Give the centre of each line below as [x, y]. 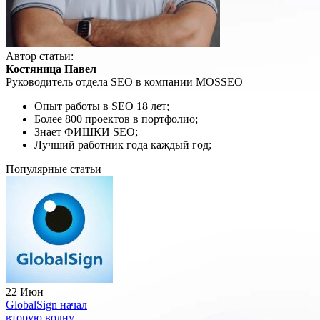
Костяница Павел [51, 69]
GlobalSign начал [46, 305]
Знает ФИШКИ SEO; [86, 132]
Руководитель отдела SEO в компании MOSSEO [124, 82]
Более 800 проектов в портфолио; [116, 119]
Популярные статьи [54, 169]
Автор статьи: [40, 56]
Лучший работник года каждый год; [123, 145]
